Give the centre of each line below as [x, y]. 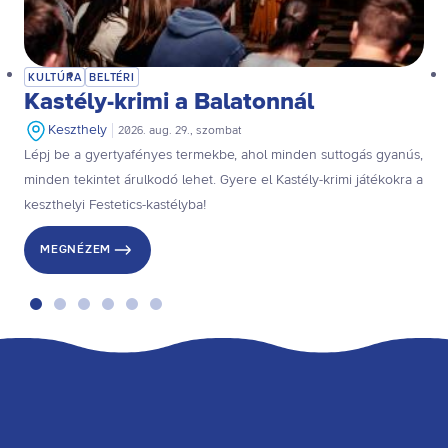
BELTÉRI [112, 77]
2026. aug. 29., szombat [179, 131]
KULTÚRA [55, 77]
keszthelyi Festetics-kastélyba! [115, 205]
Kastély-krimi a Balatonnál [169, 102]
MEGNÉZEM [75, 250]
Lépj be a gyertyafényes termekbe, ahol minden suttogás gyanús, [223, 155]
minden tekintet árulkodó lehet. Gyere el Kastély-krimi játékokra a [223, 180]
